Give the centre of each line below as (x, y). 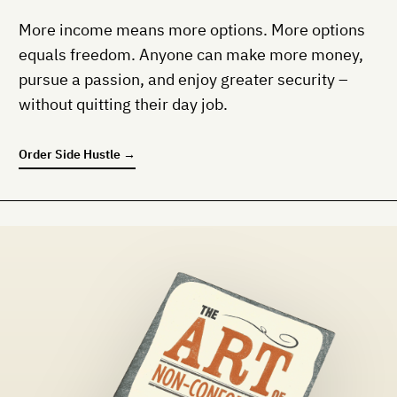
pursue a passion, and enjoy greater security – (183, 80)
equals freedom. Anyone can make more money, (191, 55)
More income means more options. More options (192, 30)
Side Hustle (88, 154)
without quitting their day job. (123, 105)
